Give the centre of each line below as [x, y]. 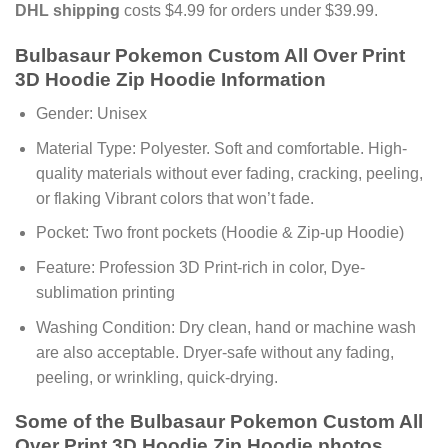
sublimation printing [105, 293]
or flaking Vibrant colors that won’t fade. [174, 198]
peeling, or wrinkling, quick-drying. [156, 377]
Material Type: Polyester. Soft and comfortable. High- [221, 148]
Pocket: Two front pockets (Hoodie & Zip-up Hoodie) [219, 233]
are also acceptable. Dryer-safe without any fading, [214, 352]
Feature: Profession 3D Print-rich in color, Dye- [200, 268]
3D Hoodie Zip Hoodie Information [170, 79]
